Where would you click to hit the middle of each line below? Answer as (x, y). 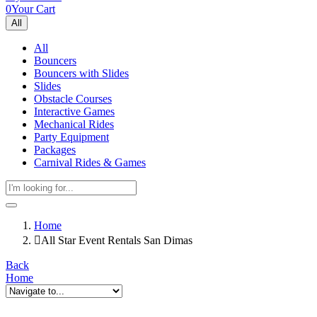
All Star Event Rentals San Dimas (117, 240)
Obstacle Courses (73, 99)
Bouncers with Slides (81, 73)
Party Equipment (71, 137)
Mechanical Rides (74, 124)
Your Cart (33, 9)
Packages (55, 150)
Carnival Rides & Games (90, 162)
